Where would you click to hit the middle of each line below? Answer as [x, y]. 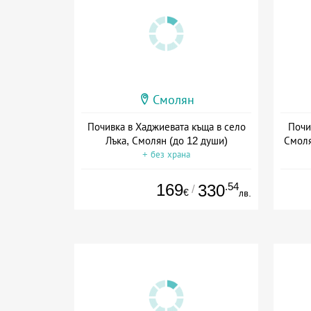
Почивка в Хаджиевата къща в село [166, 126]
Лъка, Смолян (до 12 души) [166, 140]
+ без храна [166, 154]
